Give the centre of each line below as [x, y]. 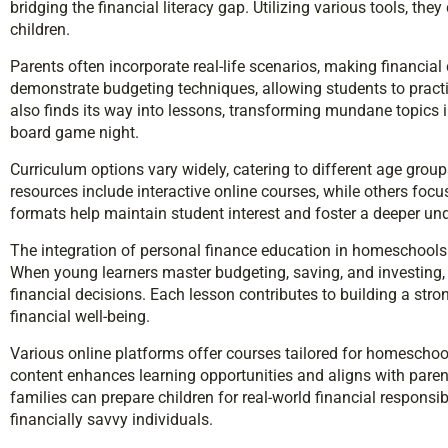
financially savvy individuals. [111, 419]
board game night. [74, 132]
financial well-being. [80, 316]
